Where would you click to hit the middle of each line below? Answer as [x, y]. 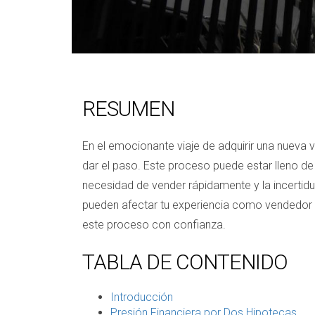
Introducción [142, 297]
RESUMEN [128, 108]
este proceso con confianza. [154, 224]
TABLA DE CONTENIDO [185, 262]
